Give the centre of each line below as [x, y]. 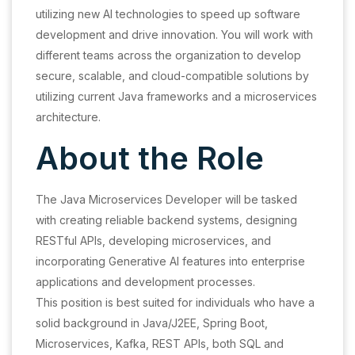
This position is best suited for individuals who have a [175, 303]
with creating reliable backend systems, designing [166, 220]
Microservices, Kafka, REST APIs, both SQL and [160, 344]
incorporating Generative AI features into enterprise [170, 261]
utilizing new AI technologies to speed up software [168, 14]
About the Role [150, 158]
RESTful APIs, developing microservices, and [153, 241]
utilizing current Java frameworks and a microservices [176, 97]
